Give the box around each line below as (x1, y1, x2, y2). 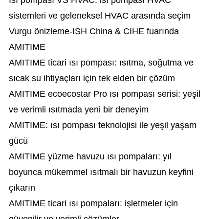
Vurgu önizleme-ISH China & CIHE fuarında (8, 26, 179, 36)
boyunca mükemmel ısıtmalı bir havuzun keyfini (8, 167, 194, 177)
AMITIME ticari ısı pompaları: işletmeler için (8, 198, 178, 208)
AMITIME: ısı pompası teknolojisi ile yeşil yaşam (8, 120, 197, 130)
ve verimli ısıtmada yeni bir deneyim (8, 105, 149, 114)
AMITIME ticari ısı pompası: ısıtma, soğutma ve (8, 58, 194, 67)
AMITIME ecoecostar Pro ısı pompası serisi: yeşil (8, 89, 200, 99)
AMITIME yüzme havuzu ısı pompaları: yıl (8, 152, 172, 161)
